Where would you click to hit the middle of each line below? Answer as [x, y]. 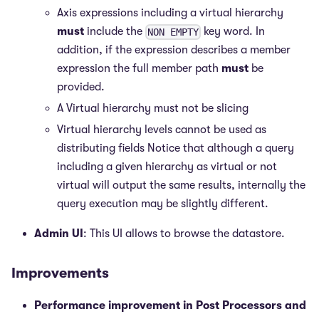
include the [115, 31]
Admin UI [59, 234]
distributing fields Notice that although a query [176, 148]
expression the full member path [139, 68]
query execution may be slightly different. [163, 204]
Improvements [60, 273]
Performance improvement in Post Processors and [170, 305]
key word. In [233, 31]
